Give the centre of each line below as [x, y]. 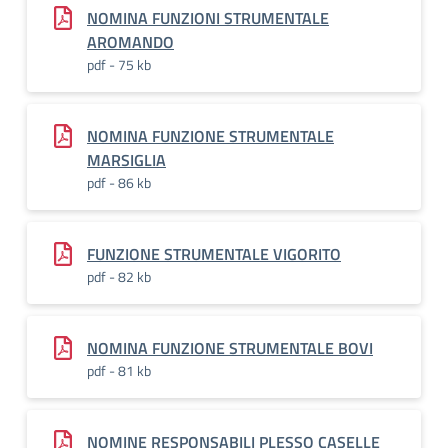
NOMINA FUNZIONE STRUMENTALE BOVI [230, 348]
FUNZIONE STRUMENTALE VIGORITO [214, 254]
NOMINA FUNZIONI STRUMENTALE [208, 18]
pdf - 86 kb [119, 182]
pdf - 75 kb [119, 64]
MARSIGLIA [126, 160]
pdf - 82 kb [119, 276]
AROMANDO [130, 42]
